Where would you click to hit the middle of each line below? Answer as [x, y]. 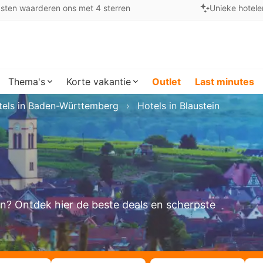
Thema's [27, 82]
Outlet [166, 82]
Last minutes [225, 82]
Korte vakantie [99, 82]
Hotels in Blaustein [178, 106]
